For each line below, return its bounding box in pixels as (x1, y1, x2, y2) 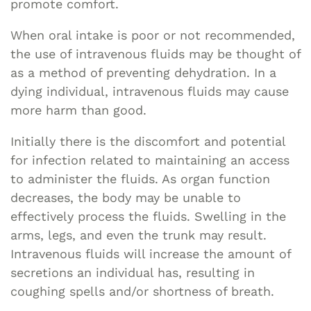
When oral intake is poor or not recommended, (10, 27, 295, 42)
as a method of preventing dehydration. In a (10, 65, 276, 80)
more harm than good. (10, 102, 146, 117)
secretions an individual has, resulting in (10, 264, 255, 280)
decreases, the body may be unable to (10, 190, 241, 205)
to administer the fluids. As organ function (10, 171, 270, 186)
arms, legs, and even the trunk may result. (10, 227, 267, 242)
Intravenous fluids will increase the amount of (10, 246, 291, 261)
